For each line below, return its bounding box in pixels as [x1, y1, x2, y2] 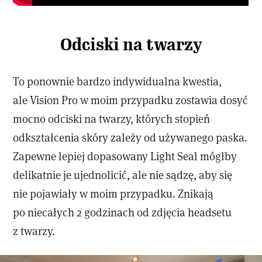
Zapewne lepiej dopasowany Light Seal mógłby [13, 149, 237, 164]
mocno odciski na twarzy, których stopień [13, 111, 211, 126]
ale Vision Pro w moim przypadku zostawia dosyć [13, 92, 249, 108]
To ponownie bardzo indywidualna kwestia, [13, 74, 222, 89]
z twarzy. [13, 223, 56, 239]
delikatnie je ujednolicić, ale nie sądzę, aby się [13, 167, 233, 182]
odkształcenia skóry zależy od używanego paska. [13, 130, 248, 145]
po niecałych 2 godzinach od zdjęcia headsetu [13, 205, 232, 220]
